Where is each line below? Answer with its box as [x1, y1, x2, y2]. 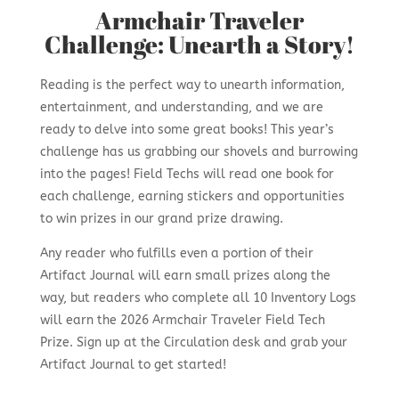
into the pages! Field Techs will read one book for [39, 167, 334, 183]
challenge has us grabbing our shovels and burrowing [39, 144, 358, 160]
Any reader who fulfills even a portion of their [39, 246, 313, 262]
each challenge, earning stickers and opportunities [39, 189, 345, 205]
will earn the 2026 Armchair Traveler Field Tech [39, 313, 325, 329]
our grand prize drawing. [134, 211, 283, 227]
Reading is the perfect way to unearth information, [39, 77, 345, 94]
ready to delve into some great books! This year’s [39, 122, 334, 138]
